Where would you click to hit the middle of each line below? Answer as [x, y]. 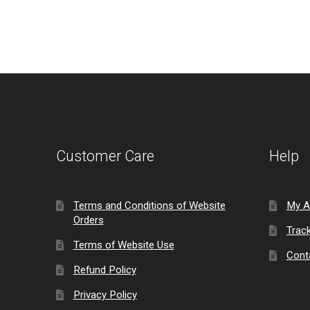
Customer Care [106, 156]
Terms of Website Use [124, 245]
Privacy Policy [105, 295]
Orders [88, 220]
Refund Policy [104, 270]
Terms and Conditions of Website [149, 206]
